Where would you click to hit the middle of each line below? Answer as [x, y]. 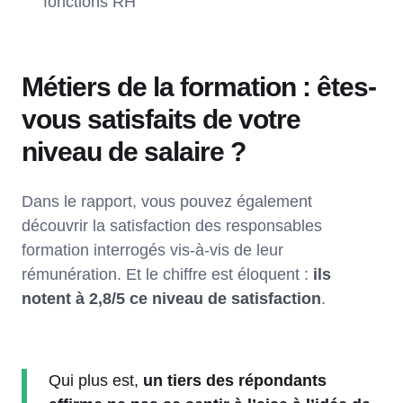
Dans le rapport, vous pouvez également [167, 201]
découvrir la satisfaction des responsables [172, 225]
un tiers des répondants [235, 380]
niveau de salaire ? [137, 151]
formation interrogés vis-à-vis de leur [152, 250]
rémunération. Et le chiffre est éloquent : [167, 274]
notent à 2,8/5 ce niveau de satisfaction [171, 298]
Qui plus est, [96, 380]
